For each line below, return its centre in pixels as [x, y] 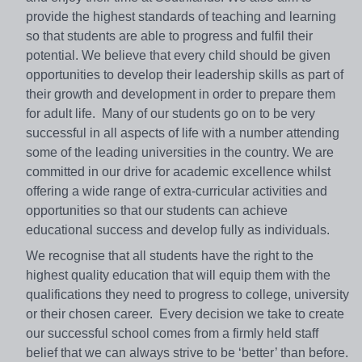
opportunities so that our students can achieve [157, 211]
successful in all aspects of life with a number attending [183, 133]
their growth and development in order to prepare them [181, 95]
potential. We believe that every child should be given [178, 56]
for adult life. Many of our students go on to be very [170, 114]
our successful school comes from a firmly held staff [172, 334]
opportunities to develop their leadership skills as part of [185, 75]
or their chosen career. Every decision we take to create [185, 314]
